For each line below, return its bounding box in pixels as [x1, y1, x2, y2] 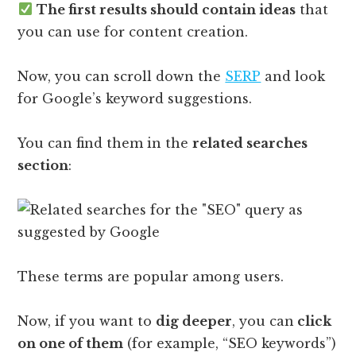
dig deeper [156, 312, 233, 329]
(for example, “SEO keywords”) [123, 335, 337, 351]
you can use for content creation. [17, 23, 249, 40]
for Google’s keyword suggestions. [17, 90, 253, 106]
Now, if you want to [17, 312, 157, 329]
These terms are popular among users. [17, 268, 284, 284]
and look [261, 68, 326, 84]
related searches [192, 134, 308, 151]
